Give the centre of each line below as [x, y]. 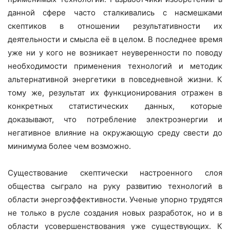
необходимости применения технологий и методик [115, 66]
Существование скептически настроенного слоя [115, 173]
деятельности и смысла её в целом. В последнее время [115, 40]
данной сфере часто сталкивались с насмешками [115, 13]
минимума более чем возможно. [69, 146]
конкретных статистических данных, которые [115, 106]
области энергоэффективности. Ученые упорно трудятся [115, 200]
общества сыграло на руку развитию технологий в [115, 186]
